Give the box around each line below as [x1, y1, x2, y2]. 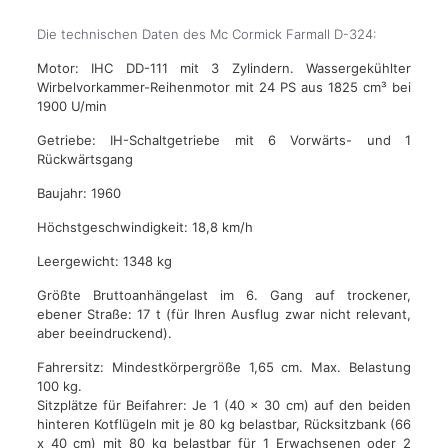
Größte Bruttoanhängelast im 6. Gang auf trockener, [36, 286, 412, 303]
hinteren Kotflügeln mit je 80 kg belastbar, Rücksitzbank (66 [36, 415, 412, 432]
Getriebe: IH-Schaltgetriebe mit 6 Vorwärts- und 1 [36, 131, 412, 148]
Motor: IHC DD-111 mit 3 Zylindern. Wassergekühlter [36, 59, 412, 76]
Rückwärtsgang [36, 150, 133, 167]
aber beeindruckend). [36, 324, 172, 341]
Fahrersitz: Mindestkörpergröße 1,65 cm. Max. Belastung [36, 358, 412, 375]
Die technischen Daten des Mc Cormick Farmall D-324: [36, 25, 376, 42]
